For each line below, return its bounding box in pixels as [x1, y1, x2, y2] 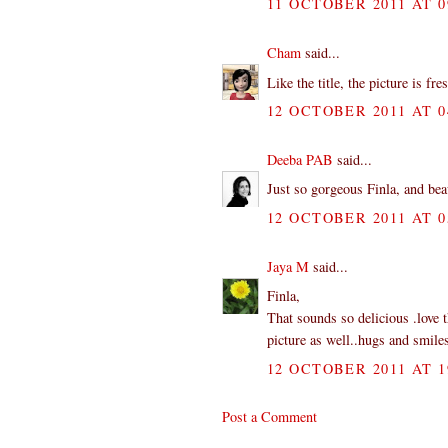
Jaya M [267, 257, 309, 277]
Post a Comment [222, 407, 317, 427]
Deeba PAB [267, 150, 333, 170]
